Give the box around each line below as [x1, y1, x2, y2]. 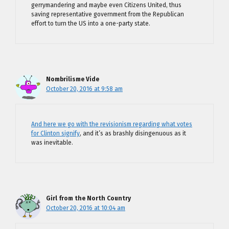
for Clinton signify [31, 130, 80, 137]
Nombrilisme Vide [46, 76, 99, 83]
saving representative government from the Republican [31, 11, 184, 18]
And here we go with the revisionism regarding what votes [31, 121, 192, 128]
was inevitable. [31, 139, 73, 146]
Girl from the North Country [46, 195, 131, 202]
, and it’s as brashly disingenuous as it [80, 130, 186, 137]
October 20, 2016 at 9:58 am [46, 85, 123, 93]
